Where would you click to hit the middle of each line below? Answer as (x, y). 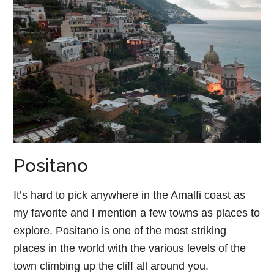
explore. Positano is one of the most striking (120, 230)
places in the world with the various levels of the (130, 248)
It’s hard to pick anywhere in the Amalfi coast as (130, 195)
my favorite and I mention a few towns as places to (137, 213)
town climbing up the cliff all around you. (111, 266)
